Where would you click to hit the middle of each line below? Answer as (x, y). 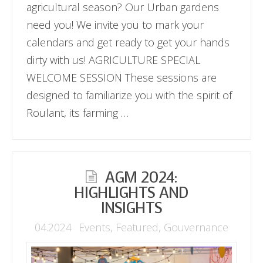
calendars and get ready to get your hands (128, 42)
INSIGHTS (131, 208)
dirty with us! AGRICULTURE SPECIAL (114, 60)
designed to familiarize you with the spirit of (129, 95)
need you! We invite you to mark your (115, 24)
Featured (137, 227)
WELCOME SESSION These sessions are (122, 77)
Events (95, 227)
